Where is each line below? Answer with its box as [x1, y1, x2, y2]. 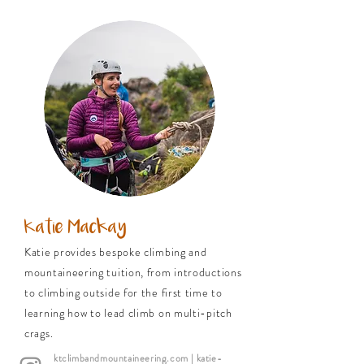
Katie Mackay [24, 217, 127, 239]
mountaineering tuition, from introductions [24, 264, 242, 280]
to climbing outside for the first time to [24, 284, 223, 301]
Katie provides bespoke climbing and [24, 244, 207, 260]
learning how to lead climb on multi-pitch [24, 305, 232, 321]
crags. [24, 325, 54, 341]
